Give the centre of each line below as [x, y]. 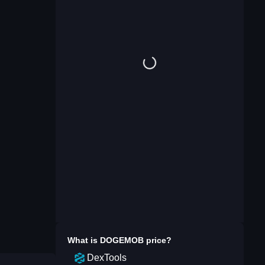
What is [84, 240]
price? [158, 240]
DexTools [107, 258]
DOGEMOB [122, 240]
